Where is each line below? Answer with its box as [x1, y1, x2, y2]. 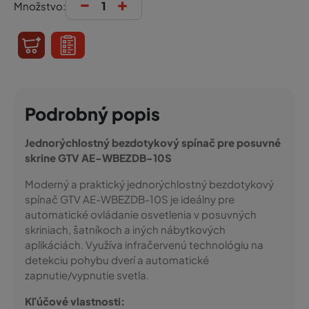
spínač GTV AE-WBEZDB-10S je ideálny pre [25, 192, 235, 206]
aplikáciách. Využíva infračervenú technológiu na [25, 238, 263, 251]
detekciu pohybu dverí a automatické [25, 253, 209, 266]
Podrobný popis [25, 103, 160, 125]
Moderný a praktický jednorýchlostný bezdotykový [25, 177, 274, 190]
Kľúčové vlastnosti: [25, 295, 125, 308]
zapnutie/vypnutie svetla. [25, 268, 149, 281]
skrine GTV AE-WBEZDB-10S [25, 151, 172, 164]
